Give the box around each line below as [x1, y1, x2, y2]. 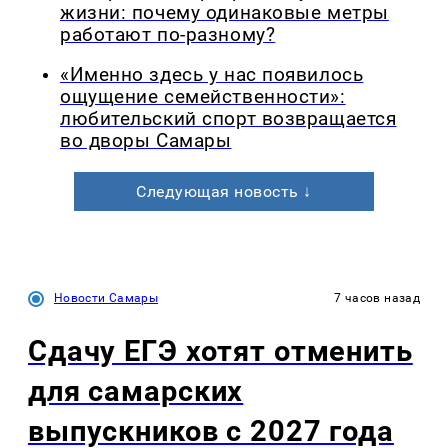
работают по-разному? [60, 23, 276, 46]
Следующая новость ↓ [136, 182, 312, 202]
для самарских [28, 374, 244, 409]
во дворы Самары [60, 130, 232, 153]
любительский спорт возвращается [60, 108, 397, 131]
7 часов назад [334, 291, 420, 306]
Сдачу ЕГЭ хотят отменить [28, 334, 413, 369]
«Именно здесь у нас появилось [60, 64, 364, 87]
